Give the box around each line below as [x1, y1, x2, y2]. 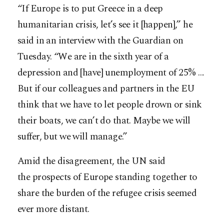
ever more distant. [17, 201, 89, 216]
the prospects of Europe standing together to [17, 169, 197, 184]
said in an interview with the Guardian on [17, 33, 183, 48]
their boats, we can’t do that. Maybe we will [17, 113, 190, 128]
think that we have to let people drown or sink [17, 97, 202, 112]
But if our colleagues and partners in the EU [17, 81, 195, 96]
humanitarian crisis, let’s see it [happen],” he [17, 17, 193, 32]
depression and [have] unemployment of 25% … [17, 65, 204, 80]
